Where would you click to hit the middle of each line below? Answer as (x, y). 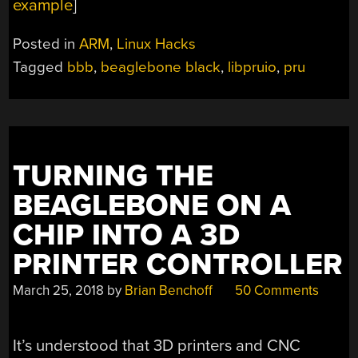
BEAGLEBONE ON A (152, 206)
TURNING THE (113, 177)
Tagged (40, 68)
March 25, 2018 (59, 291)
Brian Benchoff (169, 291)
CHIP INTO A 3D (127, 236)
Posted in (46, 44)
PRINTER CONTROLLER (178, 265)
